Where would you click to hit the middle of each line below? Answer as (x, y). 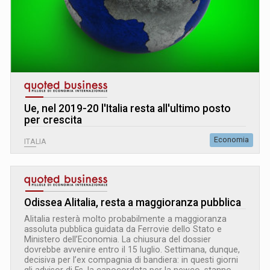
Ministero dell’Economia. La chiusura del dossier (118, 239)
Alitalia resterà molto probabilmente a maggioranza (125, 218)
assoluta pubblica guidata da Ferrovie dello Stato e (123, 229)
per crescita (53, 120)
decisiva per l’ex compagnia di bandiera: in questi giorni (131, 259)
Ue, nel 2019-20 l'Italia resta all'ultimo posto (127, 108)
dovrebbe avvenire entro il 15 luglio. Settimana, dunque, (132, 249)
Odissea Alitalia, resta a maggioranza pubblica (133, 202)
